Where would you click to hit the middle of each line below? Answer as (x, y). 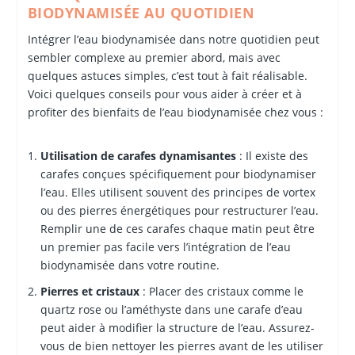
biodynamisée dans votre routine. (130, 265)
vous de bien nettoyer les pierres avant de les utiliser (181, 345)
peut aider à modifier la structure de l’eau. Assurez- (177, 327)
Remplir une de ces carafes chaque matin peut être (177, 229)
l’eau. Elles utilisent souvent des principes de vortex (177, 193)
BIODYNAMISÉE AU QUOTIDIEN (141, 12)
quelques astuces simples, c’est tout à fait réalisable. (167, 75)
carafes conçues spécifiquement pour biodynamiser (178, 174)
